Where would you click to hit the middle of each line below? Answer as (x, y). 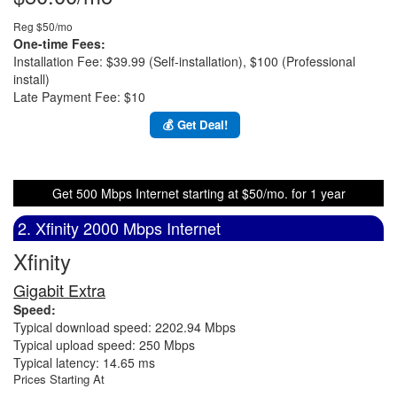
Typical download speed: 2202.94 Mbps (125, 327)
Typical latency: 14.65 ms (84, 362)
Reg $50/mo (43, 26)
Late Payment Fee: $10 (79, 97)
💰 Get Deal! (195, 125)
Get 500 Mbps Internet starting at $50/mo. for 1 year (198, 193)
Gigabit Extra (59, 290)
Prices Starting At (59, 379)
